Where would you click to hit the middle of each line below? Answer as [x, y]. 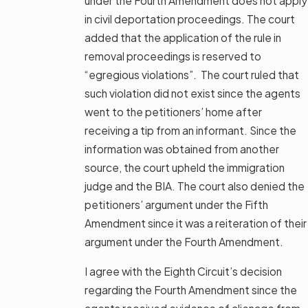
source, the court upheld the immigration [185, 167]
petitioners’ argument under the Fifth [176, 204]
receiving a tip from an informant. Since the [190, 130]
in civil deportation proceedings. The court [190, 19]
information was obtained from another [182, 148]
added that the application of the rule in [183, 37]
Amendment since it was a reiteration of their [196, 223]
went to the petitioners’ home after [173, 111]
